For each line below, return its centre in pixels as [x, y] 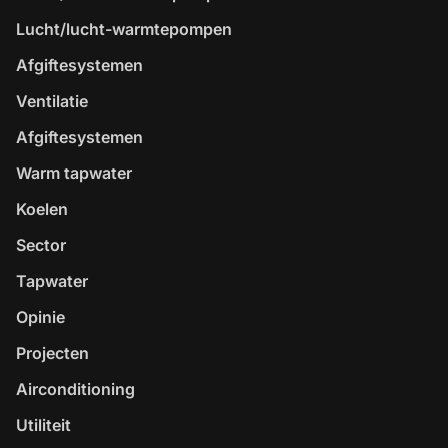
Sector [41, 245]
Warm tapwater [74, 173]
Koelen [42, 209]
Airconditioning [75, 389]
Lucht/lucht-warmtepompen [124, 29]
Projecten [52, 353]
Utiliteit [43, 425]
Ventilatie [52, 101]
